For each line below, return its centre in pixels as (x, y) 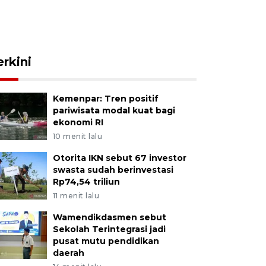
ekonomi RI (78, 122)
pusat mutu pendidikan (106, 241)
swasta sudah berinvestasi (113, 170)
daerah (68, 253)
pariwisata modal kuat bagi (114, 110)
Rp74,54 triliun (86, 182)
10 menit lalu (77, 136)
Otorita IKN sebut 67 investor (119, 158)
